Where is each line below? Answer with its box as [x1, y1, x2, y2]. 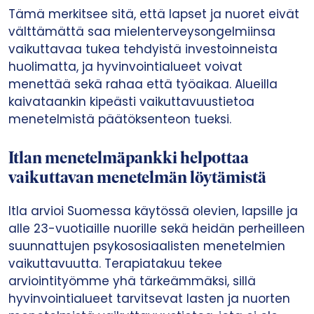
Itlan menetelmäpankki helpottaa [8, 151, 249, 168]
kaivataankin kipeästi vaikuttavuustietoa [8, 93, 254, 110]
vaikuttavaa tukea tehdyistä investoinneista [8, 41, 278, 57]
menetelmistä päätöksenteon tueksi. [8, 111, 231, 128]
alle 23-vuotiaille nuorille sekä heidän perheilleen [8, 220, 305, 237]
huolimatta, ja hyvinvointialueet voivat [8, 58, 243, 75]
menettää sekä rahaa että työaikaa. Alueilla [8, 76, 278, 93]
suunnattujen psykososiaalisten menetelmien [8, 238, 285, 254]
